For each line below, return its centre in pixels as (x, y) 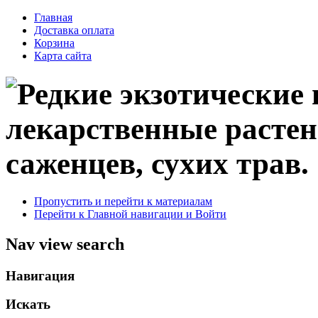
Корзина (54, 43)
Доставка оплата (74, 30)
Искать (28, 305)
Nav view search (65, 244)
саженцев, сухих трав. (157, 163)
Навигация (40, 275)
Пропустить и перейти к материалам (123, 201)
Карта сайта (63, 56)
